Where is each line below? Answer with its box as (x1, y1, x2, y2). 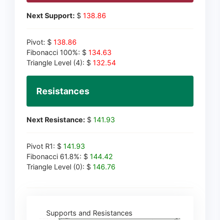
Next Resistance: (27, 115, 85, 124)
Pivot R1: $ (27, 142, 63, 151)
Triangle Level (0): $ (27, 163, 93, 171)
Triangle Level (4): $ (27, 58, 93, 67)
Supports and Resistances (38, 209, 133, 218)
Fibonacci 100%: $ (27, 48, 88, 57)
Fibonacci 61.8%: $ (27, 152, 90, 161)
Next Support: (27, 11, 75, 20)
